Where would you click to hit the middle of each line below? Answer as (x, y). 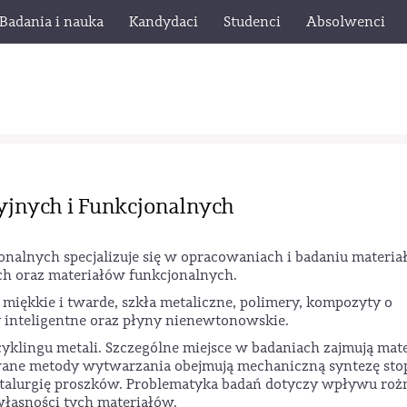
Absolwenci (346, 22)
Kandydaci (164, 22)
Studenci (252, 22)
